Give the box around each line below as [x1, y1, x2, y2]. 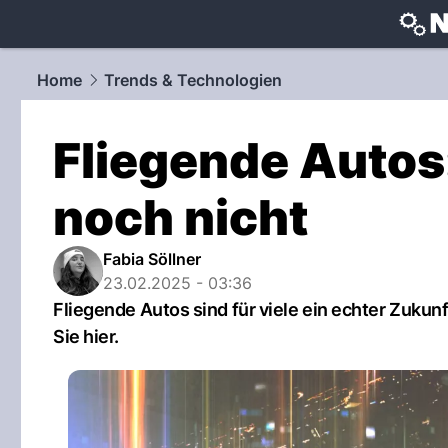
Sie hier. [53, 326, 119, 347]
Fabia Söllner [103, 249, 201, 269]
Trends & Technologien [104, 70, 282, 90]
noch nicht [53, 188, 308, 247]
